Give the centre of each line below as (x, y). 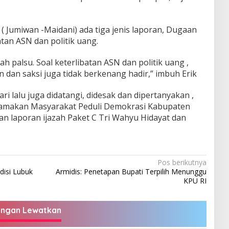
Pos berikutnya (182, 163)
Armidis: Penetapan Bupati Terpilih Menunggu (131, 172)
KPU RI (195, 181)
